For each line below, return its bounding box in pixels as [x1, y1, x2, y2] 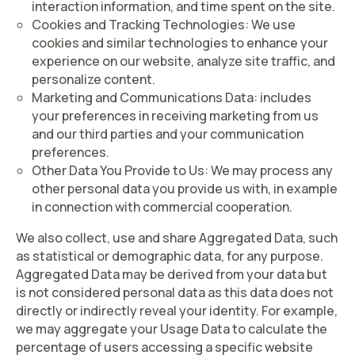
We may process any [211, 162, 333, 179]
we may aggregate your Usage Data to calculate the [16, 320, 327, 338]
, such [303, 229, 338, 246]
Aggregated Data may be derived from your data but [16, 265, 327, 283]
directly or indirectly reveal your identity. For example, [16, 302, 338, 319]
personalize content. [32, 71, 155, 88]
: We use [245, 16, 296, 33]
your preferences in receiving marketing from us [32, 107, 319, 124]
